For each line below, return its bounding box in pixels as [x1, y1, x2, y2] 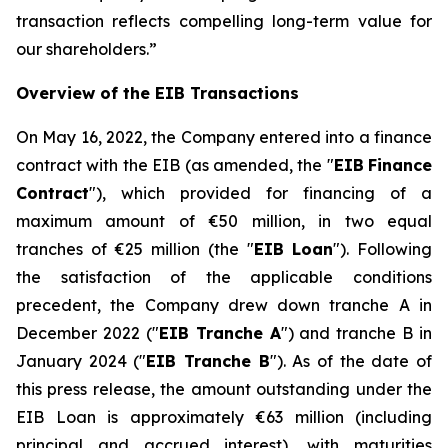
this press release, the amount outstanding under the [16, 379, 432, 399]
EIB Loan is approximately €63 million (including [16, 407, 432, 427]
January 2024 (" [16, 351, 147, 371]
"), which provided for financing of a [89, 183, 432, 203]
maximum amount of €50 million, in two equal [16, 211, 432, 231]
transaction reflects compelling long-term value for [16, 11, 432, 31]
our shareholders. [16, 39, 149, 59]
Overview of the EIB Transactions [16, 83, 299, 103]
